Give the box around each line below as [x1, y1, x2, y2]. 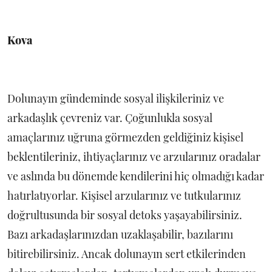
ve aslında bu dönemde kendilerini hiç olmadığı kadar [7, 169, 264, 184]
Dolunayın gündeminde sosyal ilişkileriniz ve [7, 91, 224, 106]
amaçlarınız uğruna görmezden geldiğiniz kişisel [7, 130, 243, 145]
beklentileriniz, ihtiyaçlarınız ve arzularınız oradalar [7, 149, 260, 165]
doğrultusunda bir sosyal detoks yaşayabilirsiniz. [7, 208, 242, 223]
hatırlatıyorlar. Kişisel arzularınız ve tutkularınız [7, 188, 241, 203]
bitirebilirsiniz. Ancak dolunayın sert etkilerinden [7, 246, 246, 262]
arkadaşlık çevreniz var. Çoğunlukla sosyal [7, 110, 212, 126]
